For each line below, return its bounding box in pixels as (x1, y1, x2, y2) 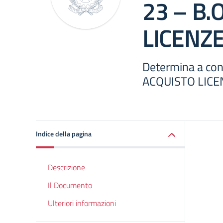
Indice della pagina (36, 128, 92, 139)
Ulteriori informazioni (48, 197, 116, 209)
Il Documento (48, 179, 92, 191)
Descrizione (48, 161, 85, 173)
